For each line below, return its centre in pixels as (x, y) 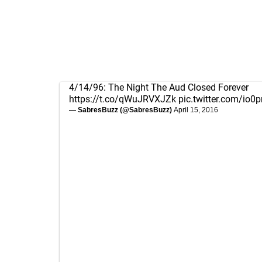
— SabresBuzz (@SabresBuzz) (121, 110)
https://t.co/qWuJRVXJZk (123, 99)
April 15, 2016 (196, 110)
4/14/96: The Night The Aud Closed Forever (159, 87)
